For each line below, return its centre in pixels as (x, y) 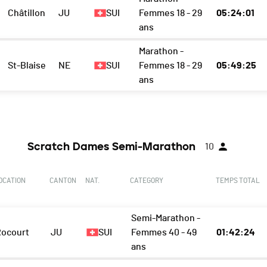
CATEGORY (147, 181)
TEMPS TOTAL (237, 181)
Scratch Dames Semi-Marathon (111, 147)
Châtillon (27, 13)
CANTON (63, 181)
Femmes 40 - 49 (164, 233)
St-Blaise (27, 66)
